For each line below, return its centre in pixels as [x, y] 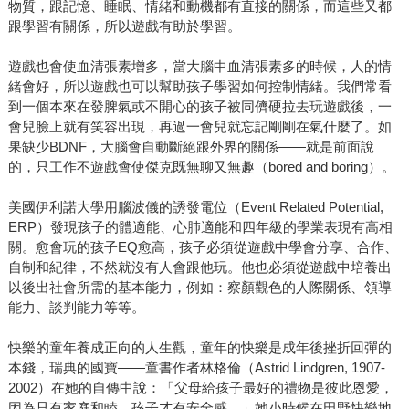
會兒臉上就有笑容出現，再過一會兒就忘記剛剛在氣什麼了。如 [199, 127]
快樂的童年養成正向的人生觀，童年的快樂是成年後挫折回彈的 [199, 348]
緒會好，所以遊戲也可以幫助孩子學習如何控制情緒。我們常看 [199, 87]
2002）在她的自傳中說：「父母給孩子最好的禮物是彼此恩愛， [200, 388]
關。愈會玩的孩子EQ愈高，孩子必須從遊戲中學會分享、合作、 [203, 247]
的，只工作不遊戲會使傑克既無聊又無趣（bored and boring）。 [201, 167]
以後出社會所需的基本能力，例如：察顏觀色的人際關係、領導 [199, 288]
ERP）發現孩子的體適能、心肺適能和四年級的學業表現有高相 [200, 227]
